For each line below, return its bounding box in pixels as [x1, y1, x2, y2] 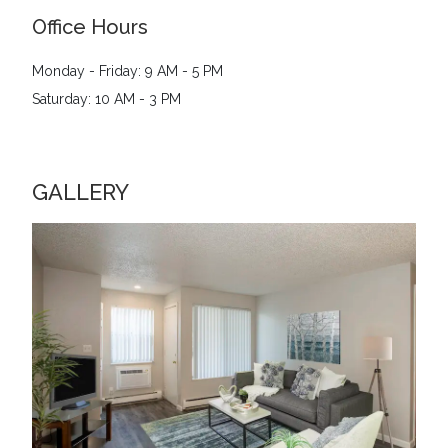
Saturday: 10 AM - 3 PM [32, 91, 181, 108]
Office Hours [32, 15, 148, 40]
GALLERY [32, 179, 129, 206]
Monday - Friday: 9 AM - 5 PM [32, 63, 223, 80]
